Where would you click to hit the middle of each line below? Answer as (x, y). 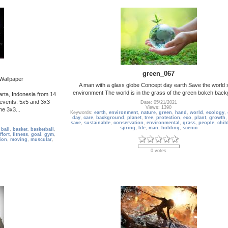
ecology (215, 113)
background (110, 118)
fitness (20, 135)
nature (148, 113)
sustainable (97, 123)
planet (134, 118)
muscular (41, 140)
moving (19, 140)
